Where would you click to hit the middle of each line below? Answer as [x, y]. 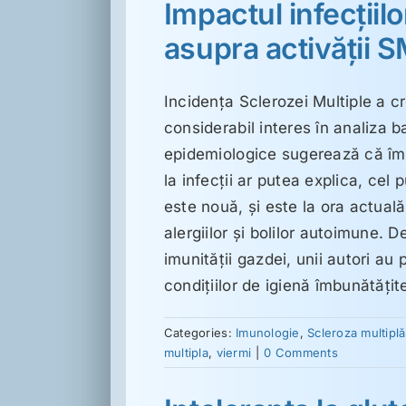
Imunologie [268, 332]
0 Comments [301, 352]
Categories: [200, 332]
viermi [234, 352]
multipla [186, 352]
